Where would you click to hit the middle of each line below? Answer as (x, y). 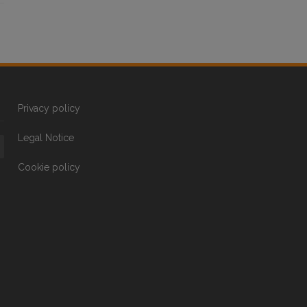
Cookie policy (49, 167)
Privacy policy (49, 108)
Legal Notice (46, 138)
